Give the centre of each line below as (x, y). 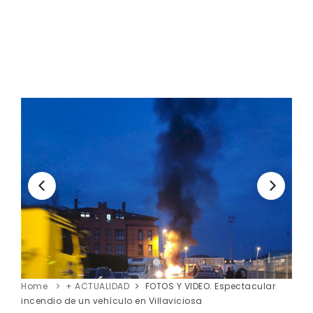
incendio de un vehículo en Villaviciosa (112, 300)
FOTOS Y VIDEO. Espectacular (210, 286)
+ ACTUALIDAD (97, 286)
